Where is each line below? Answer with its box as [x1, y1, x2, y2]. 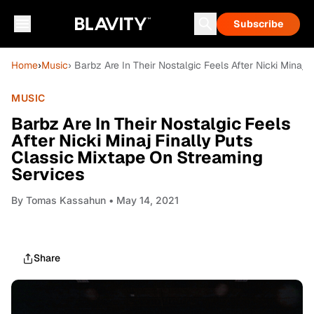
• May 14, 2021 [106, 194, 179, 206]
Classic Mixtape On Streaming [11, 146, 263, 168]
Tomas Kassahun [26, 194, 106, 206]
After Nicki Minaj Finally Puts [11, 130, 253, 151]
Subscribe [233, 18, 283, 30]
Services [11, 163, 85, 185]
